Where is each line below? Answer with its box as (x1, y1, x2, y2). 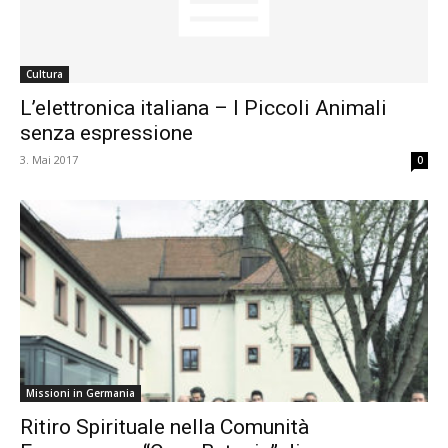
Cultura (26, 67, 63, 82)
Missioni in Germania (26, 385, 135, 400)
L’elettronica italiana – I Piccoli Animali (20, 96, 387, 121)
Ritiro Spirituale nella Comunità (20, 414, 309, 439)
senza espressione (20, 121, 193, 146)
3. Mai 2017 (20, 152, 78, 168)
